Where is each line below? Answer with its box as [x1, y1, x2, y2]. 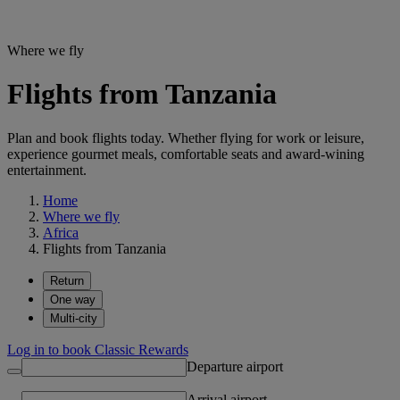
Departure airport [187, 358, 283, 374]
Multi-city [50, 311, 97, 325]
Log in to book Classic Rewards [7, 341, 188, 357]
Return [50, 273, 84, 287]
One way [50, 292, 96, 306]
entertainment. [7, 162, 87, 178]
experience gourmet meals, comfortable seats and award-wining [7, 146, 364, 162]
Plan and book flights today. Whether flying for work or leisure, [7, 129, 364, 146]
